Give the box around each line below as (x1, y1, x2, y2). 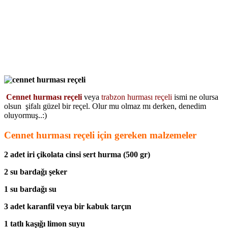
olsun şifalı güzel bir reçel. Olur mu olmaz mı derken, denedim (4, 101, 206, 110)
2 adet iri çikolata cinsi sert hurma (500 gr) (4, 150, 150, 159)
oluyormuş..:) (4, 110, 47, 120)
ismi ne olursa (172, 92, 218, 101)
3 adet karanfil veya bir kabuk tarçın (4, 202, 131, 211)
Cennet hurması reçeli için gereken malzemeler (4, 129, 196, 140)
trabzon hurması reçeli (101, 92, 172, 101)
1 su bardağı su (4, 185, 56, 194)
